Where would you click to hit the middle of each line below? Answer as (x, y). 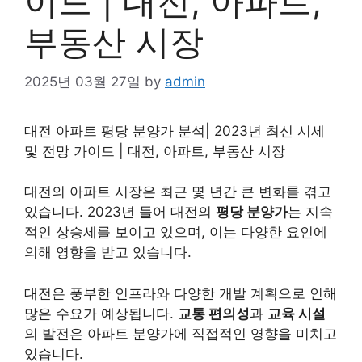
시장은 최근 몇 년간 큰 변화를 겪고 (221, 192)
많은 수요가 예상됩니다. (101, 313)
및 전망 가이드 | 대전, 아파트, (118, 151)
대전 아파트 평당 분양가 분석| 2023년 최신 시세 (175, 130)
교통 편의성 (214, 313)
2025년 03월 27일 (82, 81)
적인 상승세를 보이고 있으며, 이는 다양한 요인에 (176, 232)
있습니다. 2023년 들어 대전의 (120, 212)
